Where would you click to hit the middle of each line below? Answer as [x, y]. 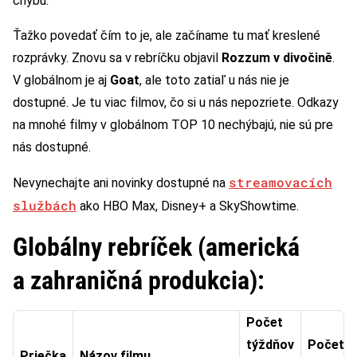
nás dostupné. [52, 147]
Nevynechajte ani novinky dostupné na [121, 182]
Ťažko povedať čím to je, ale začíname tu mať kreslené [167, 35]
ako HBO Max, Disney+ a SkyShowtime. [188, 206]
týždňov [270, 344]
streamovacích [280, 182]
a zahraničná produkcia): [139, 280]
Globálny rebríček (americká [156, 247]
